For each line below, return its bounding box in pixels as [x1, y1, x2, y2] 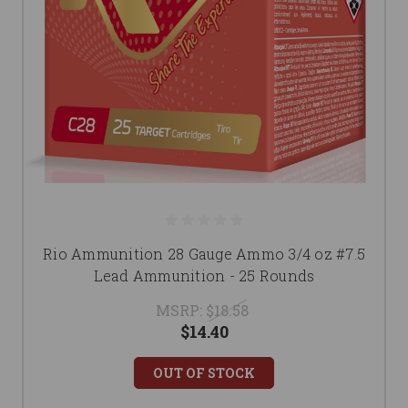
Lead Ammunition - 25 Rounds [93, 266, 315, 286]
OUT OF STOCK [153, 364, 255, 382]
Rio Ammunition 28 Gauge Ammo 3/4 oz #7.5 [43, 244, 365, 264]
